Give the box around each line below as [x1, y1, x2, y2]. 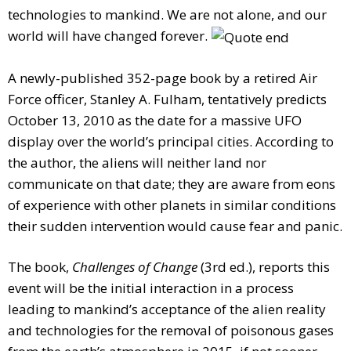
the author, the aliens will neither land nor [8, 154, 266, 172]
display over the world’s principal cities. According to [8, 132, 334, 151]
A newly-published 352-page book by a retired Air [8, 69, 317, 88]
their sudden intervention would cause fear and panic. [8, 217, 342, 236]
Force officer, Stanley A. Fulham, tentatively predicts [8, 90, 327, 109]
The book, [8, 258, 72, 277]
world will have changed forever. [8, 27, 208, 45]
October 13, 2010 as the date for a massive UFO [8, 111, 302, 130]
